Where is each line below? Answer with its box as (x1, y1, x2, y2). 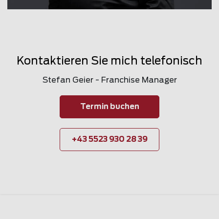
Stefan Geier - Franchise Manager (42, 76, 177, 85)
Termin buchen (80, 103, 139, 110)
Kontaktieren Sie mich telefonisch (17, 56, 202, 67)
